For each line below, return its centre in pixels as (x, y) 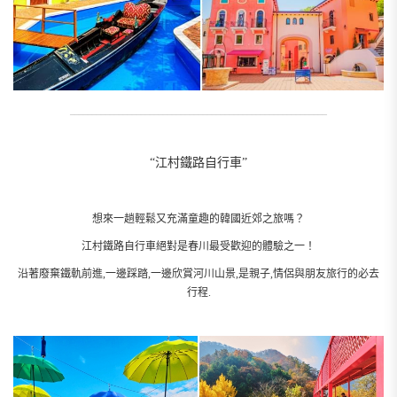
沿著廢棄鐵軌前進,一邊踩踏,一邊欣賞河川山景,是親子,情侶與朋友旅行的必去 (198, 273)
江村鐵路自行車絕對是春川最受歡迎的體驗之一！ (198, 246)
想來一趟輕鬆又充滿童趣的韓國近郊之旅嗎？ (198, 218)
